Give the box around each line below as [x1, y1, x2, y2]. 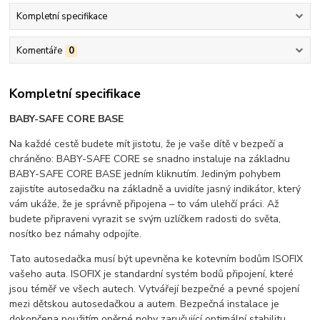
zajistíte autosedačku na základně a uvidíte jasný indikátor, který [9, 182, 301, 196]
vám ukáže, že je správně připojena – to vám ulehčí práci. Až [9, 197, 279, 211]
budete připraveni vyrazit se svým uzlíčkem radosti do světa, [9, 212, 281, 226]
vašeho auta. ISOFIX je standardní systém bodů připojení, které [9, 267, 294, 281]
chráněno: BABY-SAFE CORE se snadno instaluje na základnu [9, 152, 291, 166]
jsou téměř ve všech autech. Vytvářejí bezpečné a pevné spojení [9, 282, 300, 296]
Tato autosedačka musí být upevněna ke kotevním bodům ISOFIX [9, 252, 304, 266]
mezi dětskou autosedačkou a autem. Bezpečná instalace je [9, 297, 280, 311]
